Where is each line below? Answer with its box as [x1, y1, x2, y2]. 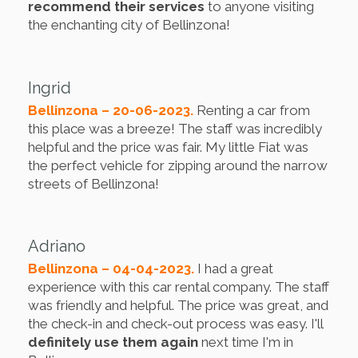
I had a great [197, 261, 273, 277]
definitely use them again [28, 334, 198, 351]
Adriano [28, 237, 86, 257]
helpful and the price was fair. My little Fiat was [28, 138, 308, 155]
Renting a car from [197, 101, 310, 118]
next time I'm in [198, 334, 293, 351]
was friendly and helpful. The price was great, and [28, 297, 328, 314]
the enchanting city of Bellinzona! [28, 16, 230, 33]
